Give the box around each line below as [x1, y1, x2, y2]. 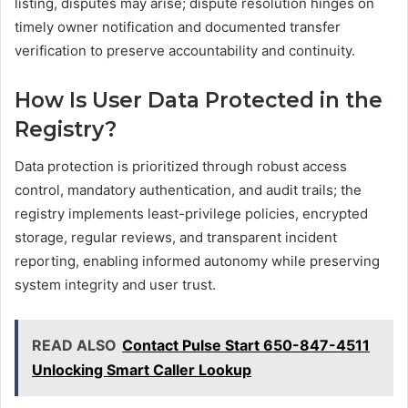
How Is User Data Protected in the [15, 87, 382, 114]
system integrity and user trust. [15, 275, 216, 293]
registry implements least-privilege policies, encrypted [15, 204, 368, 222]
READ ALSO [32, 335, 117, 354]
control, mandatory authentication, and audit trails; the [15, 180, 362, 199]
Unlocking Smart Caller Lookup [32, 360, 251, 379]
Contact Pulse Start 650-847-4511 [122, 335, 370, 354]
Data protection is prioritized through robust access [15, 157, 347, 175]
